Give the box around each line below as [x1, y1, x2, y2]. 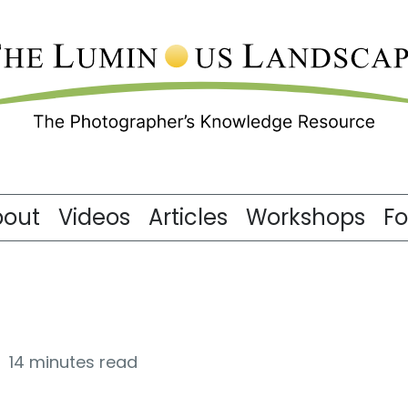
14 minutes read [9, 350, 138, 373]
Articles [148, 202, 228, 232]
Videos [58, 202, 130, 232]
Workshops [246, 202, 365, 232]
